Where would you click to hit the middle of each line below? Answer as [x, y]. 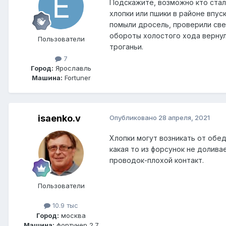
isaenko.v [59, 119]
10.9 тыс [64, 206]
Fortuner [76, 78]
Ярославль [72, 68]
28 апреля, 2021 [184, 118]
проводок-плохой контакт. [158, 160]
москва [72, 215]
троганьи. [126, 47]
